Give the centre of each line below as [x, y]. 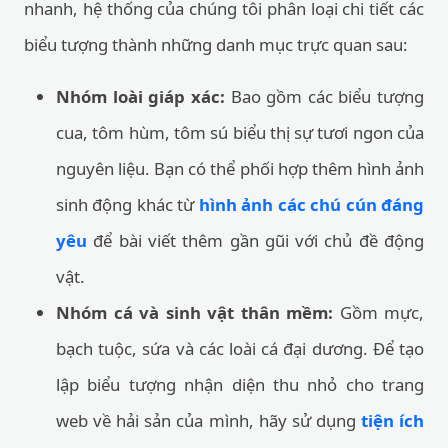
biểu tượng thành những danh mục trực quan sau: [216, 44]
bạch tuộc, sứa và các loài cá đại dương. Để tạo [240, 348]
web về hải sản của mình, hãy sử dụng [208, 420]
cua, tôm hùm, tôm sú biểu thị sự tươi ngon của [240, 132]
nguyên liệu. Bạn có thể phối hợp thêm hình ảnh [240, 168]
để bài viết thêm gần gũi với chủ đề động [255, 240]
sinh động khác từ [127, 204]
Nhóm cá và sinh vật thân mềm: [194, 312]
